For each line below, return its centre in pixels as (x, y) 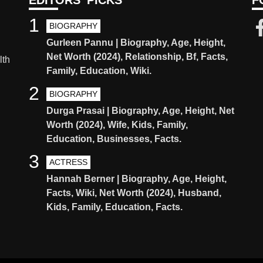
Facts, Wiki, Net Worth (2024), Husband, (134, 193)
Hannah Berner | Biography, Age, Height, (136, 179)
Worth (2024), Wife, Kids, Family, (117, 125)
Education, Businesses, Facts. (114, 139)
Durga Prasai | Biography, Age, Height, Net (140, 111)
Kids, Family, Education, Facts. (114, 207)
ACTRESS (68, 162)
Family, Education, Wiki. (99, 71)
